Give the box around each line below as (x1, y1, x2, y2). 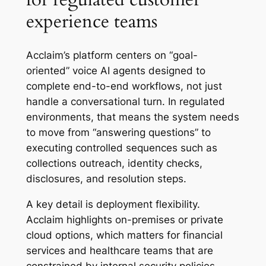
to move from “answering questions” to (26, 126, 211, 139)
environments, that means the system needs (26, 111, 239, 123)
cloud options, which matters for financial (26, 229, 223, 242)
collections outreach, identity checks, (26, 157, 202, 170)
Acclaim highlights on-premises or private (26, 214, 223, 226)
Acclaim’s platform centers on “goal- (26, 49, 198, 62)
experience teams (26, 8, 157, 34)
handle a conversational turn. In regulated (26, 96, 225, 108)
